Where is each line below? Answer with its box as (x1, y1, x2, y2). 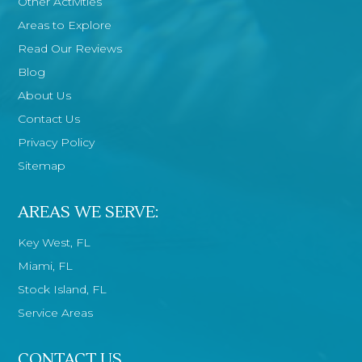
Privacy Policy (18, 134, 95, 149)
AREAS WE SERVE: (18, 201, 160, 223)
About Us (18, 87, 72, 103)
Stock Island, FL (18, 281, 107, 297)
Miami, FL (18, 258, 74, 273)
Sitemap (18, 158, 66, 173)
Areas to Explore (18, 17, 112, 32)
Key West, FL (18, 234, 91, 250)
